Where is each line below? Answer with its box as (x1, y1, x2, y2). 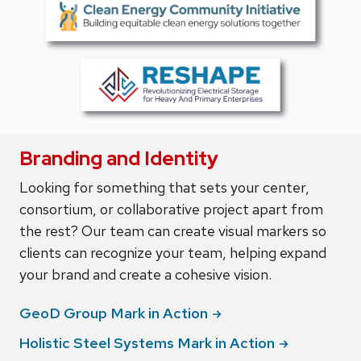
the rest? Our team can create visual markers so (19, 221, 326, 240)
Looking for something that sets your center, (19, 177, 309, 197)
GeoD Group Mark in (19, 303, 163, 322)
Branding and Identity (19, 145, 218, 171)
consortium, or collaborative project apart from (19, 199, 323, 218)
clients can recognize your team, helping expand (19, 243, 326, 262)
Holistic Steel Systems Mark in (19, 333, 230, 352)
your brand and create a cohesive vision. (19, 264, 272, 284)
